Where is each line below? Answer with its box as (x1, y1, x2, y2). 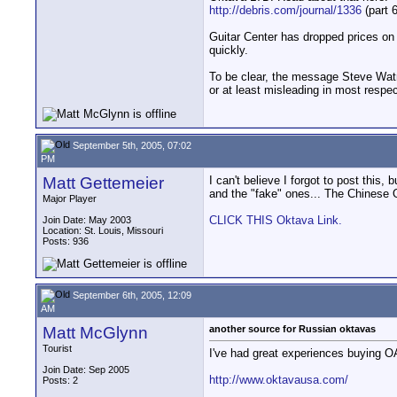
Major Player (43, 193, 97, 204)
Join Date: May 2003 (43, 214, 131, 225)
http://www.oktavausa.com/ (209, 373, 348, 387)
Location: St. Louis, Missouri (43, 225, 163, 236)
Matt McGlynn (43, 323, 148, 342)
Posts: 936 (43, 236, 89, 246)
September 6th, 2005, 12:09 (70, 289, 191, 300)
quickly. (209, 43, 248, 58)
